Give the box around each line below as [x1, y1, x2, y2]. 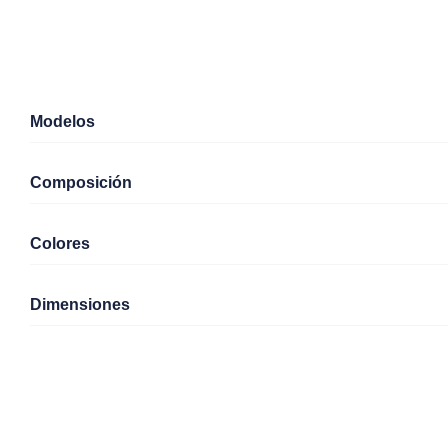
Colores [30, 235, 90, 252]
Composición [30, 174, 132, 191]
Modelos [30, 113, 95, 130]
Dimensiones [30, 296, 130, 313]
